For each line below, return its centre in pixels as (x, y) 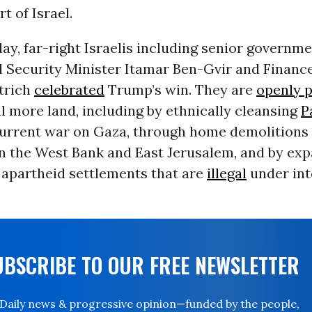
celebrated (69, 90)
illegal (226, 173)
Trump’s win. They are (180, 90)
